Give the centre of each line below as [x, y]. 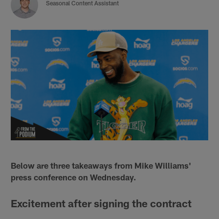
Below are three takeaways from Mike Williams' [101, 165]
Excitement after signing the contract [101, 203]
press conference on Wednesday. [74, 177]
